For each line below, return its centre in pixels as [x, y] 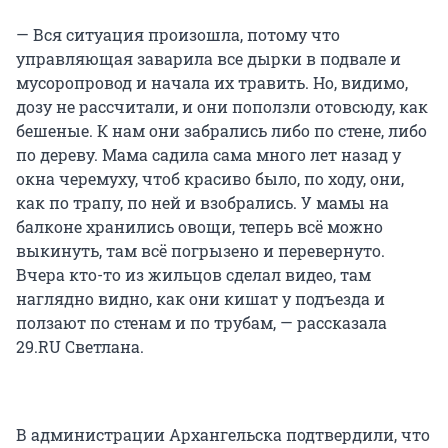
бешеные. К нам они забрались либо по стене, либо [221, 131]
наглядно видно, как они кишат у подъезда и [200, 299]
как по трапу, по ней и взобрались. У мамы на [202, 203]
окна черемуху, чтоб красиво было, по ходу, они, [210, 179]
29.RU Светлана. [80, 347]
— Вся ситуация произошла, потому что [178, 35]
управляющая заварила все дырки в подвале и [208, 59]
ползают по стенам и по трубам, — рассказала [201, 323]
